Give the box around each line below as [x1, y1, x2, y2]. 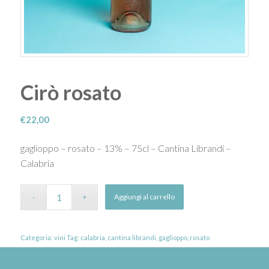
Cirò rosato [20, 79, 121, 104]
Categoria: [20, 233, 54, 241]
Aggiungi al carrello [114, 192, 175, 201]
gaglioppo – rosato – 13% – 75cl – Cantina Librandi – [20, 142, 231, 154]
